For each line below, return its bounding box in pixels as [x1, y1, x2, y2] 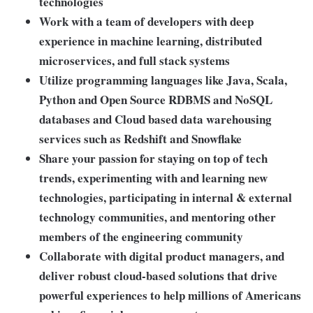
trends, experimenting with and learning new [39, 169, 268, 187]
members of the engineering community [39, 228, 243, 245]
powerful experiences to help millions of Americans [39, 286, 301, 304]
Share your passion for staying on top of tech [39, 150, 268, 167]
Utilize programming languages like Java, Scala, [39, 71, 287, 89]
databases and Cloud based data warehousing [39, 110, 272, 128]
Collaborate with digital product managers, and [39, 247, 284, 265]
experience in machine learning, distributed [39, 32, 262, 50]
